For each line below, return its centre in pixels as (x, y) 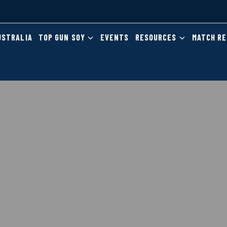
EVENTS (115, 37)
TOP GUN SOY (62, 37)
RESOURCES (156, 37)
